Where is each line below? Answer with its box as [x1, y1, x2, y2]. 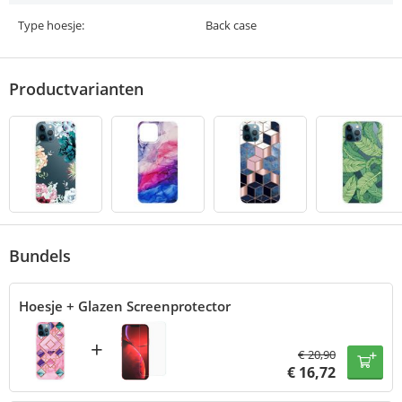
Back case [205, 17, 257, 34]
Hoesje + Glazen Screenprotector [19, 297, 231, 316]
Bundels [9, 245, 71, 267]
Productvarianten [9, 78, 144, 100]
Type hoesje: [18, 17, 84, 34]
